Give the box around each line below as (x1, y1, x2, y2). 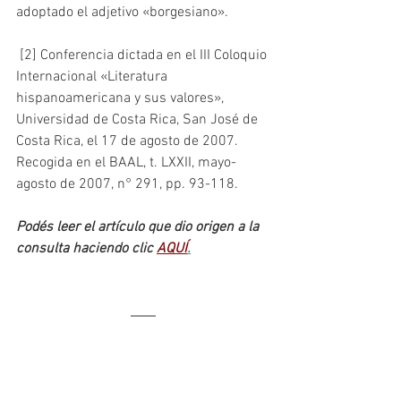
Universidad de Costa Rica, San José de (16, 111, 261, 130)
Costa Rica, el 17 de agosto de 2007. (16, 132, 242, 151)
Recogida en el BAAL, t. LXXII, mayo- (16, 154, 236, 173)
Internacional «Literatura (16, 68, 171, 87)
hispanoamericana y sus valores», (16, 90, 227, 108)
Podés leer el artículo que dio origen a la (16, 218, 262, 237)
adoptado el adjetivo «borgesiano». (16, 4, 228, 22)
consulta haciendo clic (16, 240, 157, 259)
